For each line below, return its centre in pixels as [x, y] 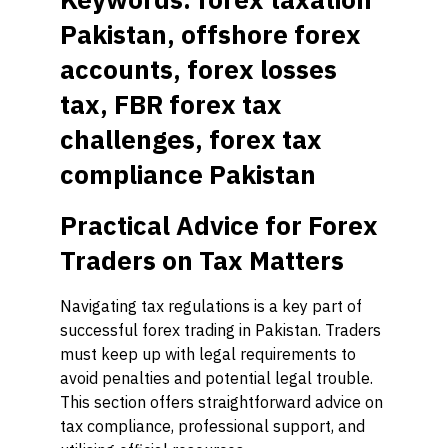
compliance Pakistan [188, 174]
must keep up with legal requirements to [208, 354]
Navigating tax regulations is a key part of [211, 306]
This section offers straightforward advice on [221, 402]
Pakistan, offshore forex [210, 34]
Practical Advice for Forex [219, 225]
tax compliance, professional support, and [212, 426]
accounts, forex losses [198, 69]
